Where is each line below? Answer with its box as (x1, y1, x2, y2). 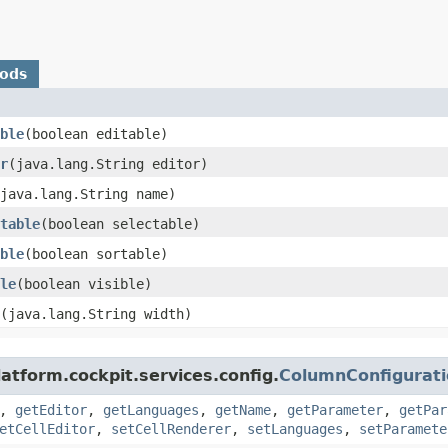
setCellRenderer (111, 420, 231, 437)
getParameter (287, 401, 383, 418)
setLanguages (247, 420, 343, 437)
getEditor (15, 401, 87, 418)
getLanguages (103, 401, 199, 418)
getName (215, 401, 271, 418)
